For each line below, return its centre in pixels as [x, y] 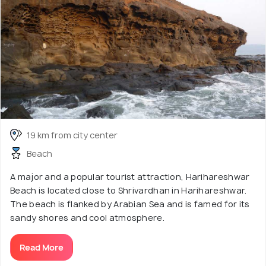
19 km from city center [72, 135]
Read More [42, 247]
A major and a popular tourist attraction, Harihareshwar [130, 176]
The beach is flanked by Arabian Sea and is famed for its [130, 204]
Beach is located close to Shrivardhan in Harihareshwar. [129, 190]
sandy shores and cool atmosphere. [87, 217]
